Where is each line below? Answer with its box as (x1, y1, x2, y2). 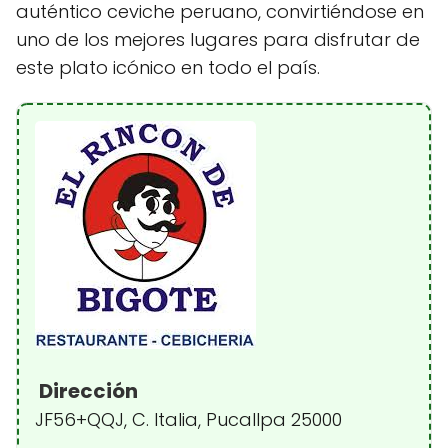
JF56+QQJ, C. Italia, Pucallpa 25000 (35, 407, 342, 432)
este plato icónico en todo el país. (16, 55, 320, 80)
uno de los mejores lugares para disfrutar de (16, 27, 420, 52)
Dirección (35, 377, 138, 405)
